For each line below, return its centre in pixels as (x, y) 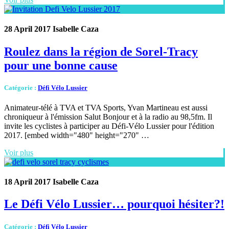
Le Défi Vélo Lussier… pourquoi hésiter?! (114, 204)
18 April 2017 (27, 182)
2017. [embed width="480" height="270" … (77, 135)
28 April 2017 (27, 29)
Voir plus (19, 152)
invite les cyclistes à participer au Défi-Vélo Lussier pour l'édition (109, 126)
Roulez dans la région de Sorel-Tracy (101, 51)
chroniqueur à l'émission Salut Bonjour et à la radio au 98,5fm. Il (108, 117)
